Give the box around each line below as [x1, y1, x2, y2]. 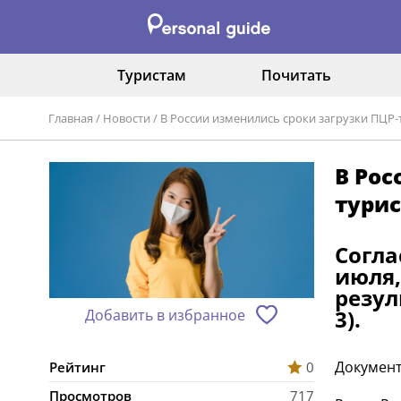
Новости [103, 110, 150, 126]
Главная [48, 110, 93, 126]
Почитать [261, 65, 331, 85]
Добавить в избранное [85, 305, 246, 326]
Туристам [117, 65, 186, 85]
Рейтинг [48, 358, 106, 377]
